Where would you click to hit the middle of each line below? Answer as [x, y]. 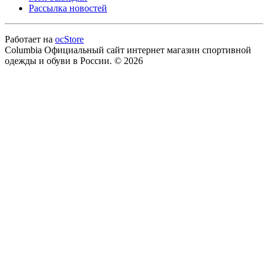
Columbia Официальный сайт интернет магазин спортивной [128, 50]
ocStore [69, 39]
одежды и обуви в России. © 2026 [74, 60]
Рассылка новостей [68, 8]
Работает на [30, 39]
